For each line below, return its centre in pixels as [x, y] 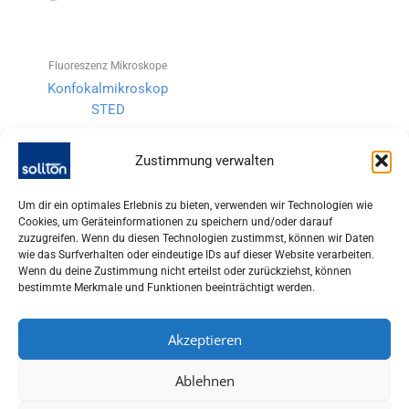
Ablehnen [204, 380]
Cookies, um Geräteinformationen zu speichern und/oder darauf [175, 222]
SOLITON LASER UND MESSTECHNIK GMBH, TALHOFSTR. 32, [204, 368]
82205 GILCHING [204, 389]
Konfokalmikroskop [108, 89]
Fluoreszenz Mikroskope [108, 65]
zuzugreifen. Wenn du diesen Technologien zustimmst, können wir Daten [196, 238]
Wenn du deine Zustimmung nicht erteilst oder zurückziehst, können [185, 271]
